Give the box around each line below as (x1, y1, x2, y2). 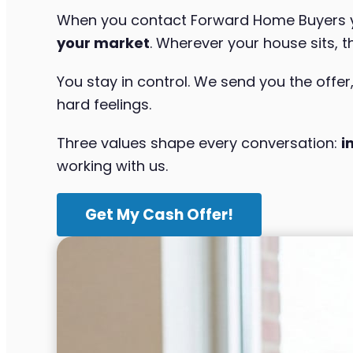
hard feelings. (57, 94, 151, 114)
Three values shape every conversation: (57, 132, 341, 153)
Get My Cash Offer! (85, 203, 233, 225)
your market (57, 32, 150, 53)
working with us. (57, 155, 168, 176)
